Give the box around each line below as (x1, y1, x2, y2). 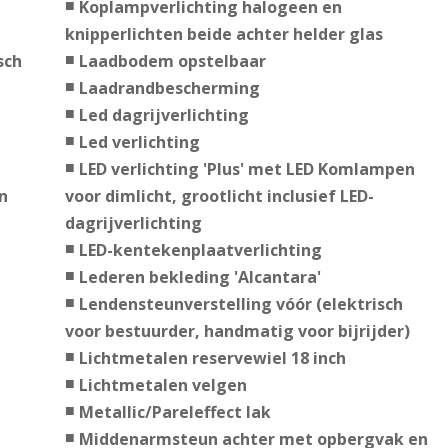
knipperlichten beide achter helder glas (64, 23, 383, 46)
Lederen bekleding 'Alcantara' (78, 266, 321, 289)
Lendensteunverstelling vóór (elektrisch (78, 293, 403, 316)
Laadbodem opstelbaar (78, 50, 266, 73)
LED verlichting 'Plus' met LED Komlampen (78, 158, 415, 181)
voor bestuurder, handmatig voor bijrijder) (64, 320, 410, 343)
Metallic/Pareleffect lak (78, 401, 271, 424)
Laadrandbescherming (78, 77, 260, 100)
